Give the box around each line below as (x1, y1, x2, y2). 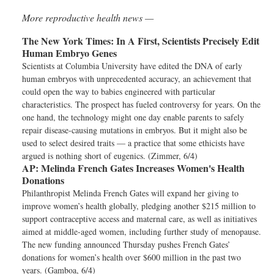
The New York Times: (22, 34, 114, 48)
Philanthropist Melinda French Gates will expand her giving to (22, 187, 239, 199)
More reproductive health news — (22, 11, 154, 24)
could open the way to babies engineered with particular (22, 86, 215, 97)
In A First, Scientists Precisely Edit (114, 34, 259, 48)
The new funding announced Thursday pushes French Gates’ (22, 239, 231, 250)
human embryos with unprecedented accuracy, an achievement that (22, 73, 251, 84)
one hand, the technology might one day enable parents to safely (22, 111, 244, 123)
